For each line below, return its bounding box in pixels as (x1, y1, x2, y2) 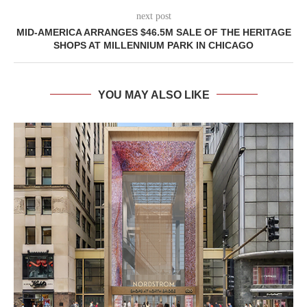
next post (136, 10, 171, 21)
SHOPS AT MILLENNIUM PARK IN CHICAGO (53, 39, 254, 51)
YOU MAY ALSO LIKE (97, 88, 210, 101)
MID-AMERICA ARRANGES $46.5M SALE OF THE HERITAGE (16, 26, 291, 38)
